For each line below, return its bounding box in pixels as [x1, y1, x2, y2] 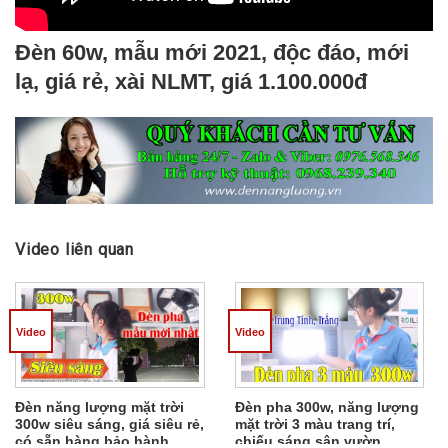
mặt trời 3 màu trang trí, [234, 416, 395, 432]
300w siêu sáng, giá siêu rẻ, [15, 416, 204, 432]
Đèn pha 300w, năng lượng [234, 399, 419, 415]
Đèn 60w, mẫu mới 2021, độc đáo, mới [15, 40, 409, 66]
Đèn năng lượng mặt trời [15, 399, 184, 415]
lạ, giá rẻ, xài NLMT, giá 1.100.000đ [15, 69, 367, 95]
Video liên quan [15, 239, 134, 259]
